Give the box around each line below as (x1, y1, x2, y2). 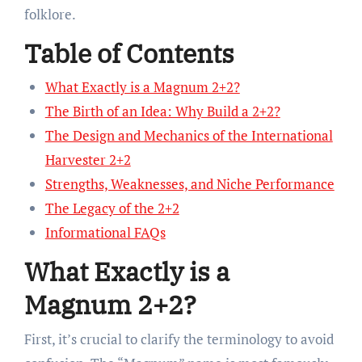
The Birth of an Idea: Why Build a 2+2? (44, 102, 280, 121)
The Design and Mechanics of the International (44, 126, 333, 145)
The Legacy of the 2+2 (44, 199, 179, 218)
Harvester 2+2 (44, 150, 131, 170)
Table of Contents (23, 36, 234, 70)
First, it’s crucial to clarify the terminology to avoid (23, 329, 334, 348)
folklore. (23, 4, 76, 23)
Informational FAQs (44, 223, 166, 242)
